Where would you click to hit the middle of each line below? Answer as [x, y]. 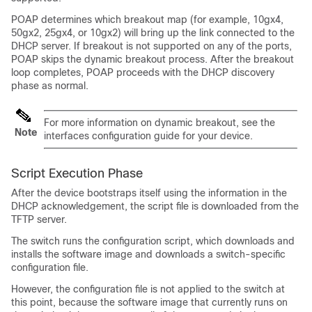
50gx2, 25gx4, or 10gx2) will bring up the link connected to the [153, 32]
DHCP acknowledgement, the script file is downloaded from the [155, 206]
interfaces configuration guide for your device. [148, 135]
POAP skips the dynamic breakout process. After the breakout [153, 59]
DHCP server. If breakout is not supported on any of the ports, [151, 46]
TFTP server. [39, 219]
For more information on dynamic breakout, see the [159, 122]
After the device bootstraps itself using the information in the [149, 193]
